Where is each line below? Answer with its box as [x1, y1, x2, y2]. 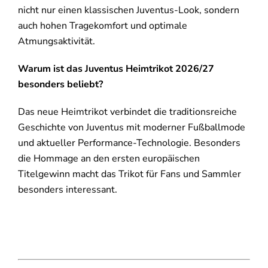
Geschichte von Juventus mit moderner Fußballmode [17, 120, 245, 134]
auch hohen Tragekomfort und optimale [17, 19, 187, 32]
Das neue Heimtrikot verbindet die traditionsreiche [17, 105, 237, 118]
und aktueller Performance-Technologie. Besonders [17, 136, 240, 150]
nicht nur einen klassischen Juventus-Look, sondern [17, 3, 239, 17]
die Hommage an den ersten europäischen [17, 151, 200, 165]
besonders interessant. [17, 182, 117, 196]
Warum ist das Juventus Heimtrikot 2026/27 [17, 62, 214, 75]
